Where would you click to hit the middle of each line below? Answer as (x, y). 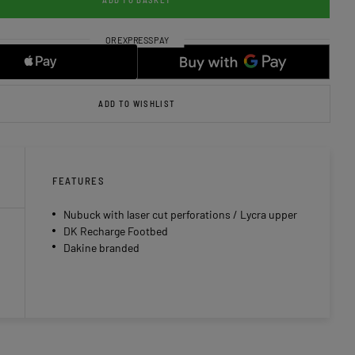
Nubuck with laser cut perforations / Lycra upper (180, 215)
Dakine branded (101, 247)
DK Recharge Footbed (116, 231)
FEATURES (79, 181)
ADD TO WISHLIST (137, 104)
